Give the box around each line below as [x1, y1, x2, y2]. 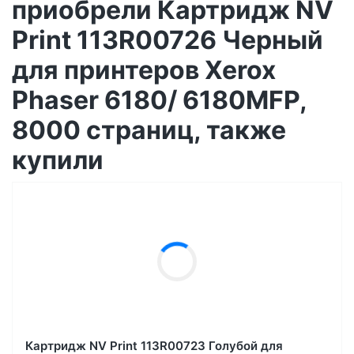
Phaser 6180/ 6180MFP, [12, 84, 307, 115]
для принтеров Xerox [12, 54, 276, 85]
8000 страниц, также [12, 114, 286, 145]
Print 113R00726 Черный [12, 24, 323, 55]
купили [12, 144, 104, 175]
